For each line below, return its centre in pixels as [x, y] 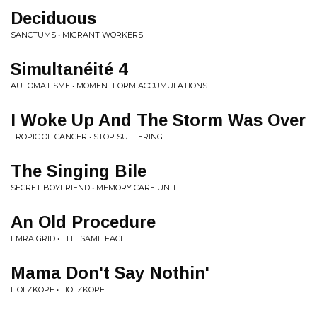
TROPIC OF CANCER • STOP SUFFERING [87, 137]
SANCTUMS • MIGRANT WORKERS [77, 35]
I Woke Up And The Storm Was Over [158, 120]
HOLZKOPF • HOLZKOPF [58, 289]
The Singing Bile [79, 171]
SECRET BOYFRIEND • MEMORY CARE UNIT [94, 188]
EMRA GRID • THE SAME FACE [68, 238]
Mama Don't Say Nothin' [110, 273]
